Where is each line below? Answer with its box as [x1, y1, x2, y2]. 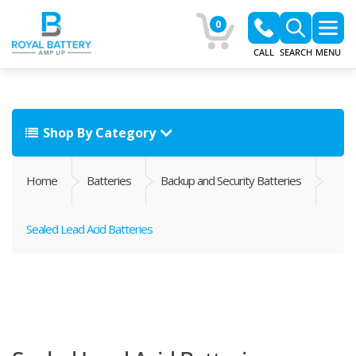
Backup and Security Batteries [161, 172, 301, 188]
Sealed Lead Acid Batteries [26, 221, 153, 237]
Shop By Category [43, 124, 156, 141]
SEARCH [280, 46, 312, 58]
